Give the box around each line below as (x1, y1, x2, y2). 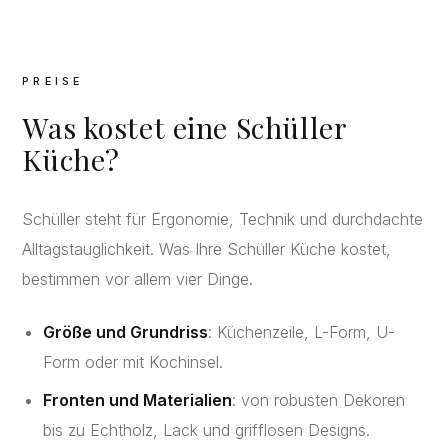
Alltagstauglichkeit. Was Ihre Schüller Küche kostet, (22, 239, 392, 260)
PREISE (22, 74, 83, 88)
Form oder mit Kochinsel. (43, 351, 224, 372)
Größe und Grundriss (43, 321, 209, 342)
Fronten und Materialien (43, 389, 233, 410)
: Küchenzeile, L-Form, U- (208, 321, 396, 342)
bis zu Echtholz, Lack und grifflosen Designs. (43, 419, 371, 440)
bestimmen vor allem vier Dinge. (22, 269, 254, 290)
